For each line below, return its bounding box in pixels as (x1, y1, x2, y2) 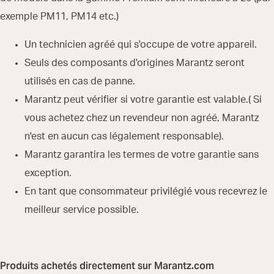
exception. (24, 168, 72, 178)
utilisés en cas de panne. (24, 76, 135, 86)
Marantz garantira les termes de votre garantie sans (24, 150, 259, 160)
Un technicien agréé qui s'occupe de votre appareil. (24, 40, 257, 50)
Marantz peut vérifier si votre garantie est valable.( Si (24, 95, 262, 105)
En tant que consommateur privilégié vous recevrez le (24, 187, 267, 196)
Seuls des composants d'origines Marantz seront (24, 58, 245, 68)
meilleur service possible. (24, 205, 139, 215)
